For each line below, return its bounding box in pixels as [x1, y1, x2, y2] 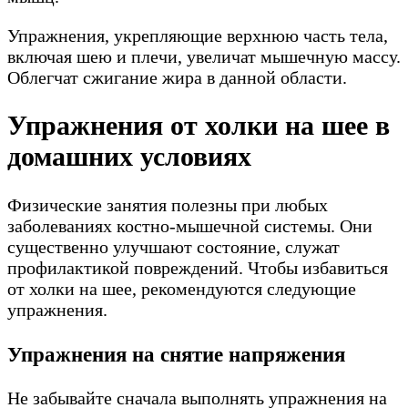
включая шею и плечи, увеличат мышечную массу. [7, 46, 401, 66]
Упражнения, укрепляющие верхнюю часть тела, [7, 25, 388, 46]
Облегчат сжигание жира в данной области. [7, 66, 347, 87]
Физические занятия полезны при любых [7, 195, 328, 216]
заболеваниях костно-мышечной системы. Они [7, 216, 372, 237]
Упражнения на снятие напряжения [7, 342, 345, 366]
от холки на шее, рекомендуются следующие [7, 279, 356, 300]
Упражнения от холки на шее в [7, 110, 390, 141]
